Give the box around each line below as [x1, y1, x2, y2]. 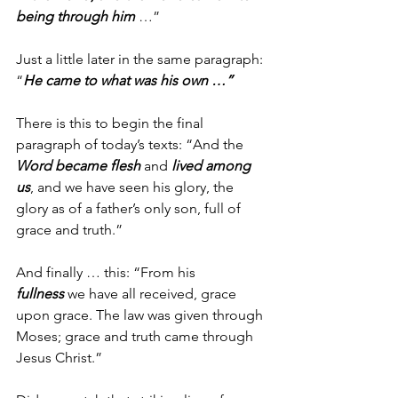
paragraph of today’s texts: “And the [16, 135, 247, 153]
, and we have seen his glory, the [30, 178, 237, 195]
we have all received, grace [64, 284, 240, 302]
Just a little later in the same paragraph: [16, 50, 267, 68]
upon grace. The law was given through [16, 306, 267, 323]
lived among [171, 156, 254, 174]
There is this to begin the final [16, 114, 207, 131]
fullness [16, 284, 64, 302]
